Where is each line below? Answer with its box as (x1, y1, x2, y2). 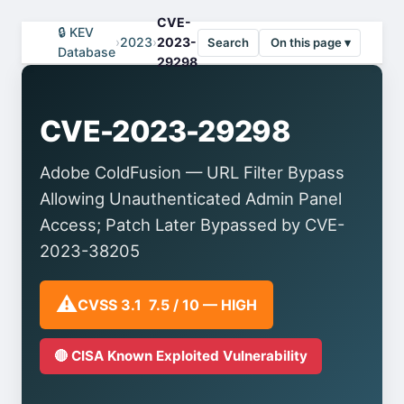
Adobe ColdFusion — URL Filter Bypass (40, 162, 344, 182)
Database (58, 44, 115, 60)
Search (207, 34, 249, 50)
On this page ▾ (271, 34, 351, 50)
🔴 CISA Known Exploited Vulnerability (54, 347, 308, 364)
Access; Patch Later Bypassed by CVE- (40, 215, 344, 234)
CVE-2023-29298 (40, 114, 291, 149)
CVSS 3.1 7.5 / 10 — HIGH (78, 295, 257, 314)
